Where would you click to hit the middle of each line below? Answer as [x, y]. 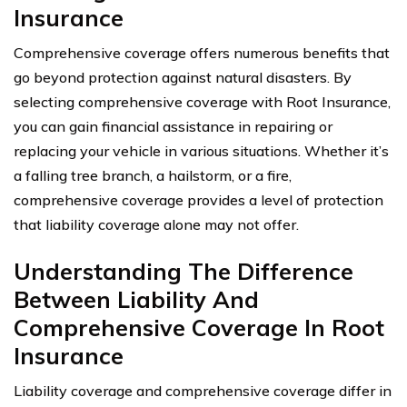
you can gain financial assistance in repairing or [173, 127]
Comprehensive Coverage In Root [199, 328]
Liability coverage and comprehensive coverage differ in [203, 391]
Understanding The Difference [184, 272]
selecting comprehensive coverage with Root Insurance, [202, 102]
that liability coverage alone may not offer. [156, 225]
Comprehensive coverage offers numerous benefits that [202, 53]
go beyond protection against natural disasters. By [183, 78]
